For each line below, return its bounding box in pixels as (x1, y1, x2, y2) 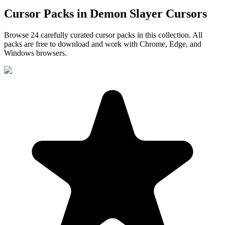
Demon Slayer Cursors (90, 7, 207, 20)
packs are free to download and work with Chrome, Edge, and (4, 39, 201, 48)
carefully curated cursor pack (39, 30, 132, 39)
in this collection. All (135, 30, 202, 39)
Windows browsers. (4, 48, 67, 57)
